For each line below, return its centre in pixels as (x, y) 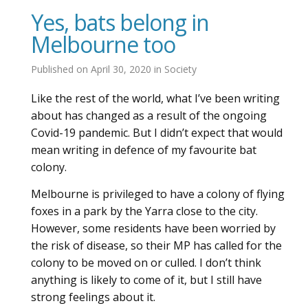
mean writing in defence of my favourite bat (144, 150)
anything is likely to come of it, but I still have (146, 279)
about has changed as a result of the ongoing (149, 115)
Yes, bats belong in (120, 22)
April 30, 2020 (122, 69)
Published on (61, 69)
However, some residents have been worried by (153, 228)
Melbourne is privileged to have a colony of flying (158, 194)
